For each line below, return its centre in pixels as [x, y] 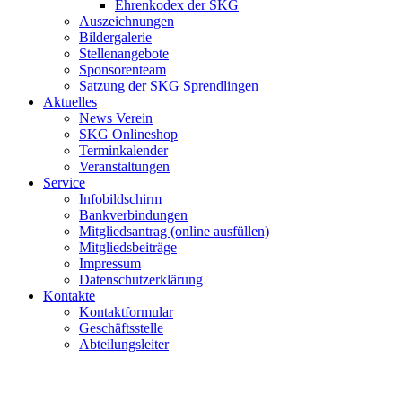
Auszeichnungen [127, 21]
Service [64, 183]
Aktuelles [70, 102]
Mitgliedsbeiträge [128, 247]
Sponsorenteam [122, 70]
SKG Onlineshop [128, 134]
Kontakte [69, 296]
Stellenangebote [124, 53]
